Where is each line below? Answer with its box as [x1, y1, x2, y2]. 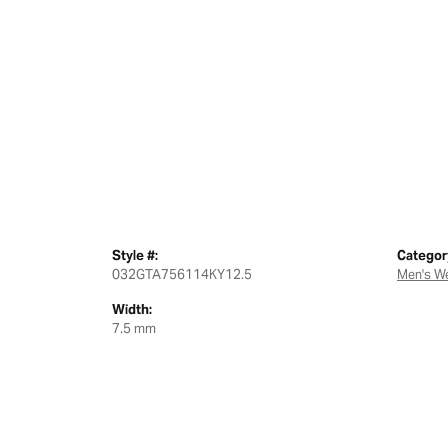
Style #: [112, 247, 158, 264]
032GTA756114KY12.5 [112, 266, 252, 283]
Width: [112, 301, 152, 318]
